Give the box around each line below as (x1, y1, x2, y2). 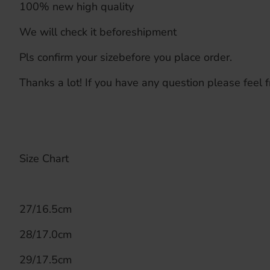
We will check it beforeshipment (19, 25, 177, 39)
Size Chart (19, 151, 69, 166)
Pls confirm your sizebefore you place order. (19, 50, 232, 64)
